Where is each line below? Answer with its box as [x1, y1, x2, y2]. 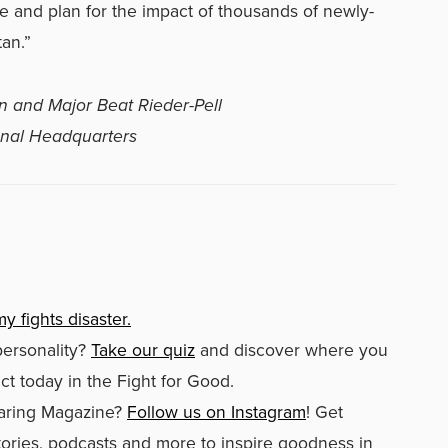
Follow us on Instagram [127, 398, 306, 425]
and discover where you [195, 336, 388, 363]
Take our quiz [91, 336, 195, 363]
